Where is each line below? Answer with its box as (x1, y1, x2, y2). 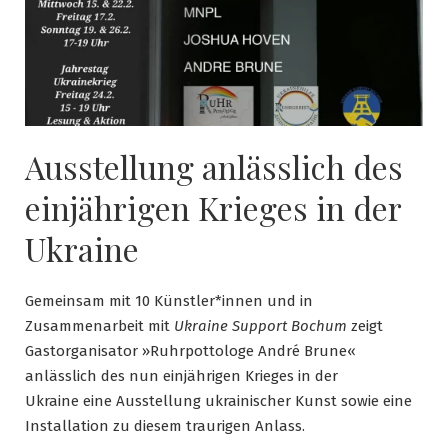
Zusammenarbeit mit (25, 317, 174, 336)
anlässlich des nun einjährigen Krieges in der (25, 367, 338, 386)
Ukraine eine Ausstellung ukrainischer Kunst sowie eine (25, 392, 412, 411)
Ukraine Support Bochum (174, 317, 347, 336)
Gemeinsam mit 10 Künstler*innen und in (25, 292, 313, 311)
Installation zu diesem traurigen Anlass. (25, 417, 305, 436)
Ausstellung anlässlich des (25, 145, 403, 189)
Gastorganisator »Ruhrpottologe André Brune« (25, 342, 356, 361)
